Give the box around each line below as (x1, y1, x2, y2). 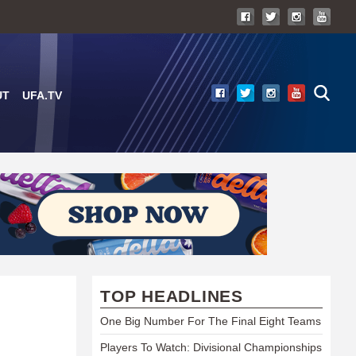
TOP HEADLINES (100, 287, 243, 305)
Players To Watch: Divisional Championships (100, 341, 322, 354)
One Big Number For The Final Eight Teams (100, 315, 321, 327)
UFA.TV (22, 89, 62, 102)
